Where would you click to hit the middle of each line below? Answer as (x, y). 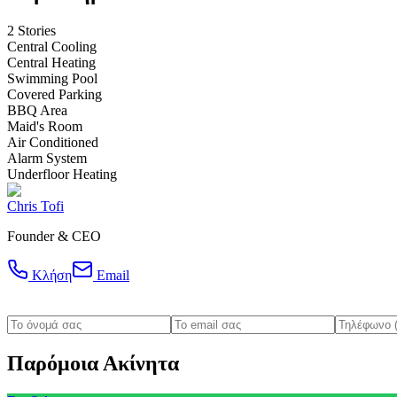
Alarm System (47, 159)
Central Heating (51, 63)
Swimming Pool (52, 79)
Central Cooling (52, 47)
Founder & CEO (54, 237)
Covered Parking (54, 95)
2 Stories (31, 31)
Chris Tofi (35, 206)
